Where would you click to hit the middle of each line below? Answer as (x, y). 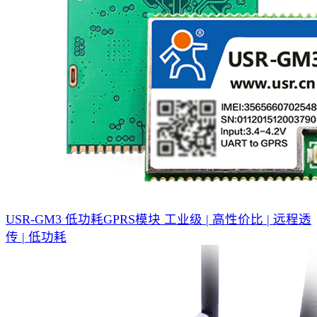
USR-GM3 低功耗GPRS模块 (83, 219)
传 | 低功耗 (36, 237)
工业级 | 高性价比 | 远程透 (238, 219)
